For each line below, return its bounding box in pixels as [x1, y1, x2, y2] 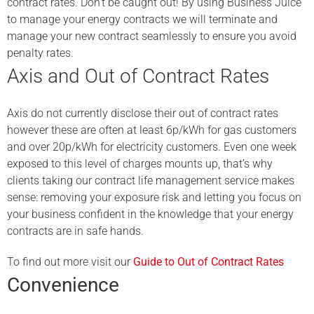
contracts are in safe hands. [7, 224, 144, 238]
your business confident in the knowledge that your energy [7, 207, 294, 221]
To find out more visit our [7, 255, 133, 269]
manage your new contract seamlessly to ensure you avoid [7, 29, 296, 43]
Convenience [7, 273, 119, 297]
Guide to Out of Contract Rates [133, 255, 284, 269]
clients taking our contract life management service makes [7, 174, 294, 188]
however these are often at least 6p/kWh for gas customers [7, 123, 296, 137]
